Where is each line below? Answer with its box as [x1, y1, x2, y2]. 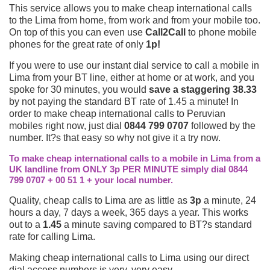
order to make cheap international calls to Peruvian [9, 108, 225, 119]
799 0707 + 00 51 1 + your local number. [9, 174, 173, 185]
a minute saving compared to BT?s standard [61, 219, 252, 230]
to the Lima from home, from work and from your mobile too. [9, 14, 260, 25]
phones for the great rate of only [9, 39, 146, 49]
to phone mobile [186, 27, 257, 37]
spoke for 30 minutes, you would [9, 84, 149, 95]
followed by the [189, 120, 256, 131]
